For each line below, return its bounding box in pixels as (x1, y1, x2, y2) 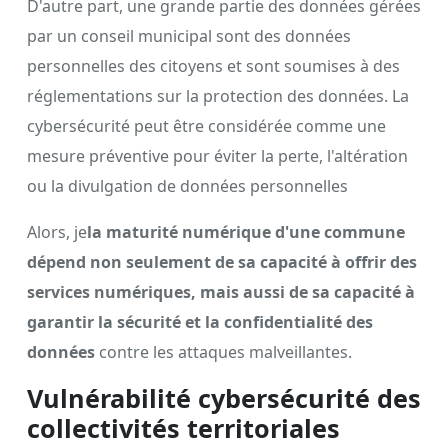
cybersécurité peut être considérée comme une (27, 114, 386, 137)
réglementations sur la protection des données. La (27, 84, 409, 107)
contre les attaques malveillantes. (95, 340, 360, 363)
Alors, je (27, 220, 87, 243)
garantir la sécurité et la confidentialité (27, 310, 342, 333)
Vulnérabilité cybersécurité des (27, 380, 421, 415)
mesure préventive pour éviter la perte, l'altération (27, 144, 408, 167)
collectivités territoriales (27, 410, 340, 445)
